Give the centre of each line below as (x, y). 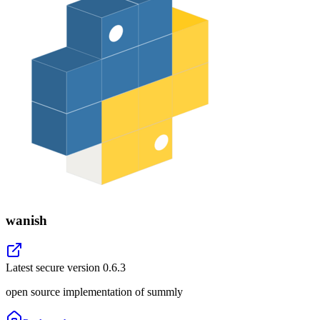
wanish (26, 220)
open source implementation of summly (94, 292)
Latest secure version (54, 268)
